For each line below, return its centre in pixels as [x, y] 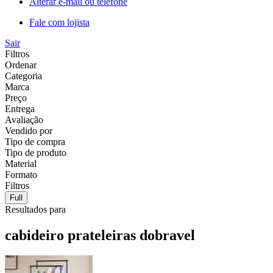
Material [21, 163]
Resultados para [35, 209]
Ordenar [21, 65]
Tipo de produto [36, 152]
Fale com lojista [59, 22]
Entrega [20, 108]
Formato [21, 174]
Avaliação [24, 119]
